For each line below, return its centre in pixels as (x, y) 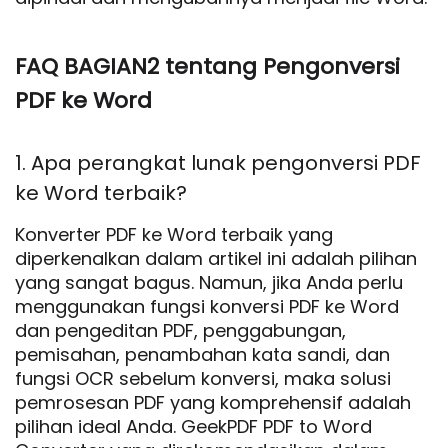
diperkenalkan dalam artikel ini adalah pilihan (216, 258)
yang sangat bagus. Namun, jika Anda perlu (209, 282)
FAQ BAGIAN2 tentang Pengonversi (207, 66)
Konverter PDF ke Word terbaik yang (174, 234)
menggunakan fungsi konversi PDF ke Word (207, 306)
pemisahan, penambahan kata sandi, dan (202, 354)
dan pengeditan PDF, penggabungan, (180, 330)
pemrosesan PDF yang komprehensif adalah (213, 402)
